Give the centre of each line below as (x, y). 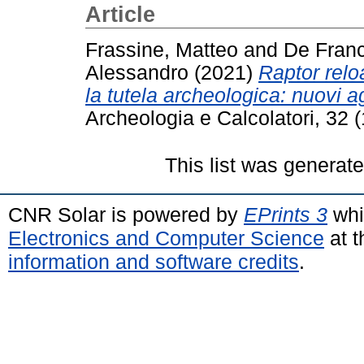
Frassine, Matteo (162, 50)
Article (120, 15)
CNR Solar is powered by (126, 214)
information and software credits (154, 261)
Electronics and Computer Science (166, 238)
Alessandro (137, 72)
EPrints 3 (286, 214)
